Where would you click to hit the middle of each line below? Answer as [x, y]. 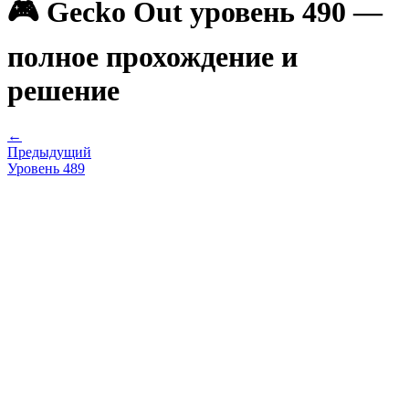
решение [63, 91]
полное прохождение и [152, 57]
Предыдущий [49, 152]
